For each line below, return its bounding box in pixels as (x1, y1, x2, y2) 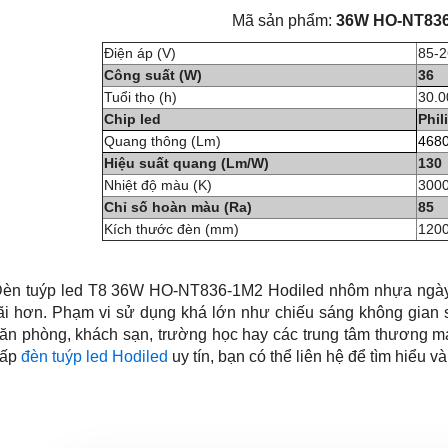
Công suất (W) (103, 67, 202, 83)
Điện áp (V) (103, 45, 176, 61)
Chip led (103, 111, 161, 127)
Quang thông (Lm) (103, 133, 221, 149)
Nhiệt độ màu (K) (103, 177, 212, 193)
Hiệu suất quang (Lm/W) (103, 155, 269, 171)
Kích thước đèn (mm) (103, 221, 239, 237)
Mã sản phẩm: (231, 12, 336, 29)
